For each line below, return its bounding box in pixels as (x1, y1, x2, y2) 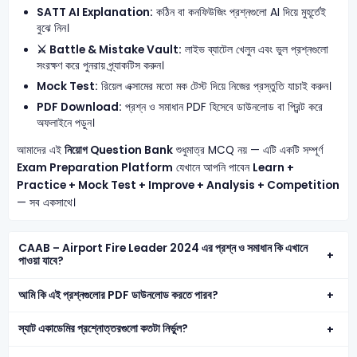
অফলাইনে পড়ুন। (37, 116, 96, 131)
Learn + (252, 160, 294, 176)
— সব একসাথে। (16, 195, 76, 211)
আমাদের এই (16, 143, 65, 159)
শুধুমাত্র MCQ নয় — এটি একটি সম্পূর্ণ (172, 143, 323, 159)
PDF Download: (37, 100, 123, 116)
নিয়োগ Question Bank (64, 143, 173, 159)
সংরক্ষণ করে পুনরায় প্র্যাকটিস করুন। (37, 57, 165, 73)
